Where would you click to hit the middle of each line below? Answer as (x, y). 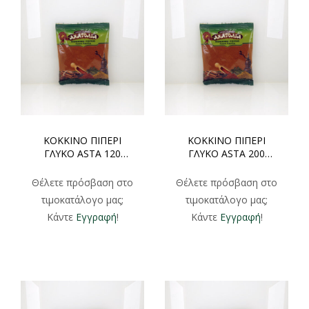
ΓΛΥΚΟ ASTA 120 (82, 154)
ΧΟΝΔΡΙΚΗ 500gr (227, 167)
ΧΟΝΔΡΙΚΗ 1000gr (82, 167)
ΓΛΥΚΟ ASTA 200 (227, 154)
